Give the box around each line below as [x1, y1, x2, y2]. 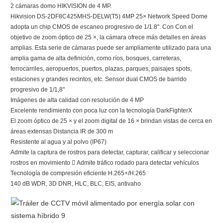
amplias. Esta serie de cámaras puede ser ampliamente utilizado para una [10, 44, 211, 52]
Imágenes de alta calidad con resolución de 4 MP [10, 97, 144, 104]
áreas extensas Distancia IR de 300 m [10, 128, 114, 135]
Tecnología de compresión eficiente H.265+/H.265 [10, 170, 146, 177]
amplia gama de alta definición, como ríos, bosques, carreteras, [10, 55, 181, 62]
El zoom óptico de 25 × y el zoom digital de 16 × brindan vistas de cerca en [10, 117, 212, 125]
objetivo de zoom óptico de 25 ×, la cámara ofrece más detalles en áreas [10, 34, 206, 41]
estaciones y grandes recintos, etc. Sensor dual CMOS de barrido [10, 76, 187, 83]
